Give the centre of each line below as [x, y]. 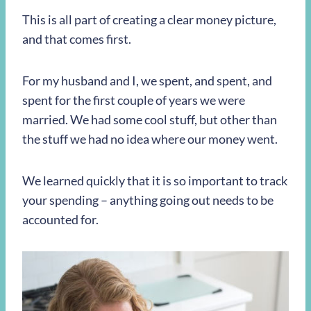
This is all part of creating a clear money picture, [149, 20]
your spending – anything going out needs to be [148, 200]
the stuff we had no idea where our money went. [150, 139]
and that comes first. [77, 39]
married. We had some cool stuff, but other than [150, 120]
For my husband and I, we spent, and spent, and [147, 81]
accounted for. [60, 220]
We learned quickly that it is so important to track [155, 181]
